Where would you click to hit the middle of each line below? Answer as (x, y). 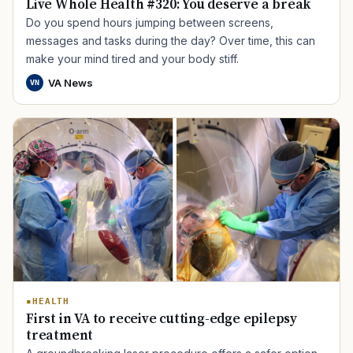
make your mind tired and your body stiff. (132, 59)
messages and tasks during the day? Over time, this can (171, 41)
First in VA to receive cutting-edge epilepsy (162, 320)
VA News (71, 83)
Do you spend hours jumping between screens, (150, 23)
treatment (60, 336)
